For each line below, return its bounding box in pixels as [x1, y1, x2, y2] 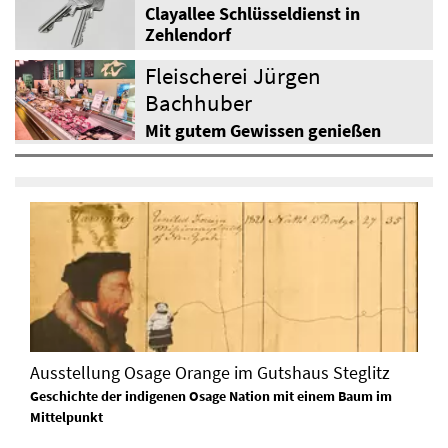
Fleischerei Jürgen [145, 60, 321, 90]
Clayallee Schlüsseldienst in [145, 2, 360, 25]
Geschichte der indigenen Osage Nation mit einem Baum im [30, 387, 392, 406]
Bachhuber [145, 87, 252, 117]
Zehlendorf [145, 23, 231, 46]
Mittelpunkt [30, 408, 103, 427]
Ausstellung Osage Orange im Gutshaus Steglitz [30, 360, 390, 384]
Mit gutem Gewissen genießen [145, 119, 381, 142]
